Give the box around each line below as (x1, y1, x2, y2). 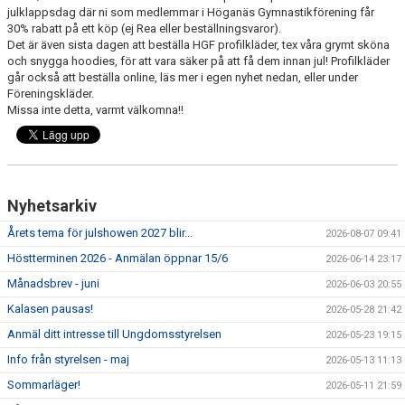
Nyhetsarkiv (7, 196, 97, 215)
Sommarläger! (7, 378, 80, 391)
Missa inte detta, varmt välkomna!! (7, 103, 184, 117)
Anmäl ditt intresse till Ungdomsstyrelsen (7, 327, 221, 341)
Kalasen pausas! (7, 302, 93, 316)
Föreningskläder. (7, 87, 97, 100)
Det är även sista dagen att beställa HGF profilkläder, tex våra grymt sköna (7, 38, 390, 52)
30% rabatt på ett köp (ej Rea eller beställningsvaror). (7, 22, 281, 35)
